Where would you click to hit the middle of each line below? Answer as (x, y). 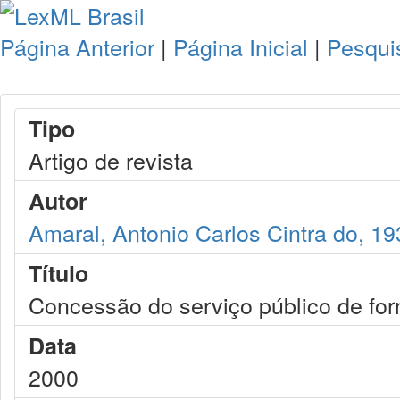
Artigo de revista (111, 160)
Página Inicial (241, 46)
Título (58, 273)
